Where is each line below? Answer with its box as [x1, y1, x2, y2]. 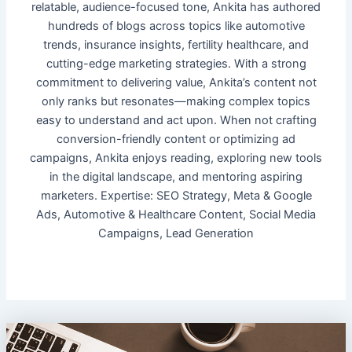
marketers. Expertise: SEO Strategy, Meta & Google [40, 188, 312, 203]
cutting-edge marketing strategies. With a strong [46, 56, 306, 71]
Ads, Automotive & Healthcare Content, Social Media [36, 207, 316, 222]
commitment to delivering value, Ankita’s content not [35, 75, 317, 90]
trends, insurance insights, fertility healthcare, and [43, 37, 309, 52]
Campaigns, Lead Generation [98, 225, 254, 240]
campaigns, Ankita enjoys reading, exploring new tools [30, 150, 322, 165]
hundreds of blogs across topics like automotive [47, 18, 305, 33]
